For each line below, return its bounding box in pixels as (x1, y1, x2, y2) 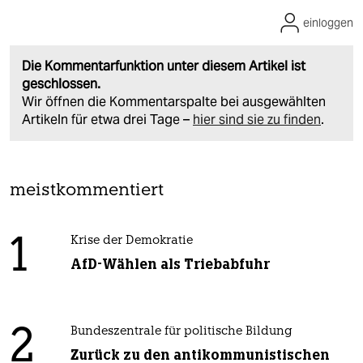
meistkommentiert (10, 182, 164, 200)
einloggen (303, 15, 353, 31)
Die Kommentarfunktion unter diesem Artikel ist (22, 58, 305, 75)
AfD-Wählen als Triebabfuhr (70, 255, 270, 274)
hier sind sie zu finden (193, 111, 321, 129)
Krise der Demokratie (70, 235, 193, 248)
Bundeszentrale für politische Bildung (70, 326, 293, 339)
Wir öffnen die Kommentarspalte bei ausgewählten (22, 93, 326, 111)
